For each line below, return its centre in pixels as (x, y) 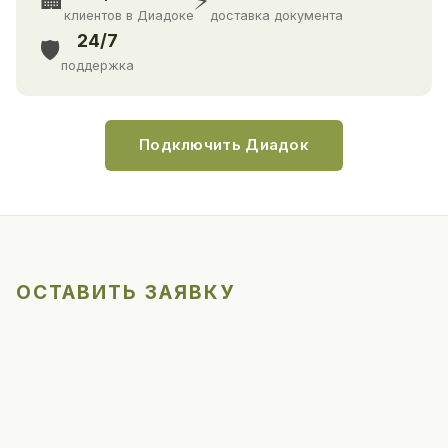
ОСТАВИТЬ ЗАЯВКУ (125, 292)
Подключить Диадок (224, 145)
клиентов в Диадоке (129, 16)
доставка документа (276, 16)
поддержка (97, 66)
